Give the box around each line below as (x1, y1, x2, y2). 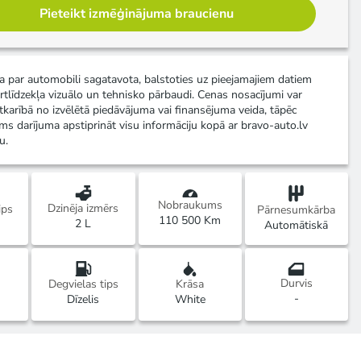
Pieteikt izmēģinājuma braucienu (39, 4, 234, 23)
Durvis (280, 275, 313, 291)
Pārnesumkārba (257, 201, 336, 218)
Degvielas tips (48, 276, 118, 293)
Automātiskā (264, 217, 329, 233)
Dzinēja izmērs (48, 201, 119, 217)
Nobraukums (157, 197, 222, 213)
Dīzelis (67, 292, 100, 308)
